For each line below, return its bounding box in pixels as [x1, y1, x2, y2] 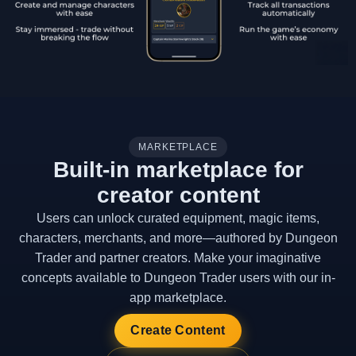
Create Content [130, 323, 226, 337]
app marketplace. [130, 291, 226, 304]
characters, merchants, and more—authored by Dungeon [18, 231, 338, 245]
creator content [96, 183, 260, 207]
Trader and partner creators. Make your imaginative [35, 251, 321, 265]
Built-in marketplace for [52, 157, 304, 182]
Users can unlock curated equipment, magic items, [37, 211, 319, 225]
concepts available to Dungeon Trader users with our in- [21, 271, 335, 284]
